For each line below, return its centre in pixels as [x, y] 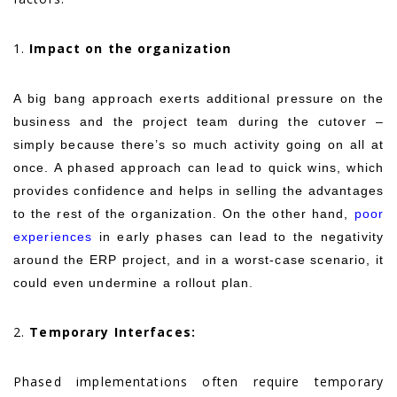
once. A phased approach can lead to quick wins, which [198, 167]
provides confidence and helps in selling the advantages [198, 190]
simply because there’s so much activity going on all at [198, 144]
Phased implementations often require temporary [198, 381]
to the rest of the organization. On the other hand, [184, 213]
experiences [53, 236]
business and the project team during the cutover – [198, 121]
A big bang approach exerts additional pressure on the [198, 98]
